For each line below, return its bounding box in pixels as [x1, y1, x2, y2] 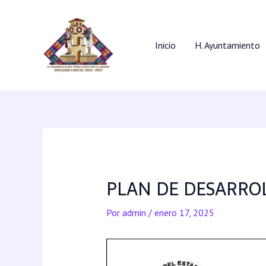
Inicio [155, 39, 176, 51]
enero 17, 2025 [154, 207, 214, 219]
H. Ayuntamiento [195, 39, 261, 51]
